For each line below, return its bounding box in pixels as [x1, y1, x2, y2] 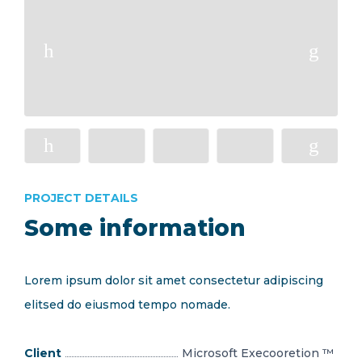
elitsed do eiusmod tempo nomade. [24, 297, 230, 313]
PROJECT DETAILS [24, 191, 138, 206]
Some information [24, 214, 246, 242]
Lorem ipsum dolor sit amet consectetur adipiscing [24, 273, 323, 288]
